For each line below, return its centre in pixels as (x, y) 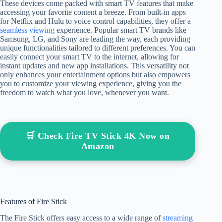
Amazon (98, 146)
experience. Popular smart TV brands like (120, 30)
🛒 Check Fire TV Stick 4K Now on (98, 136)
